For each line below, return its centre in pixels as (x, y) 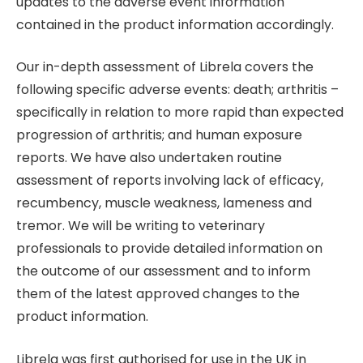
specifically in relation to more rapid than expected (180, 113)
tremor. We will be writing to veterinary (141, 226)
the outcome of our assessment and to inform (163, 271)
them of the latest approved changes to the (158, 294)
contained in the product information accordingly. (175, 24)
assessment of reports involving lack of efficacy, (170, 181)
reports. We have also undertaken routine (149, 158)
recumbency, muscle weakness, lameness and (164, 203)
